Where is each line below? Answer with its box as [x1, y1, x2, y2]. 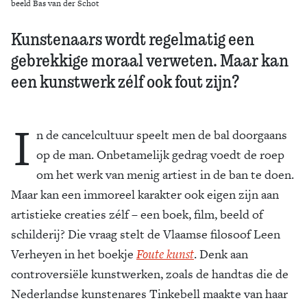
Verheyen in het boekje [11, 245, 136, 262]
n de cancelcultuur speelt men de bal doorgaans [36, 126, 287, 143]
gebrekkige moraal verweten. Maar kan [11, 49, 288, 71]
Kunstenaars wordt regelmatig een [11, 27, 254, 49]
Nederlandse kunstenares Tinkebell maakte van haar [11, 285, 288, 302]
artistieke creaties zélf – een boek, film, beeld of [11, 206, 263, 223]
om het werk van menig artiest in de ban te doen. [36, 166, 294, 183]
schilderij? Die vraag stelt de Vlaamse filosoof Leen [11, 225, 280, 243]
